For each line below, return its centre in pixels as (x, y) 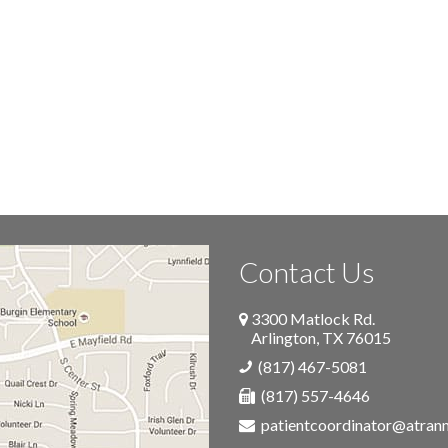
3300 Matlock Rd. (313, 318)
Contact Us (307, 271)
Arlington (283, 337)
